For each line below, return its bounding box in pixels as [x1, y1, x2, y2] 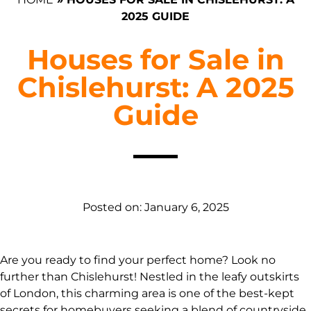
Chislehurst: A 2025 [17, 70, 294, 105]
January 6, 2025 [144, 201, 229, 215]
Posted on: [82, 201, 144, 215]
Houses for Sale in [26, 42, 285, 77]
